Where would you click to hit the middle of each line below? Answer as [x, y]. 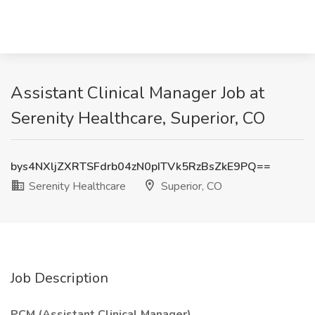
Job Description [59, 278]
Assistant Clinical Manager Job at [137, 93]
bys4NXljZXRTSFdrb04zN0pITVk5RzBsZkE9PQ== [141, 167]
